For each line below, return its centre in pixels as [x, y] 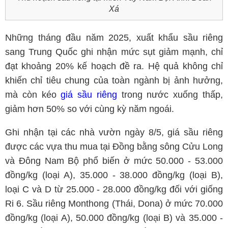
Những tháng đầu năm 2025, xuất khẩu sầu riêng [114, 38]
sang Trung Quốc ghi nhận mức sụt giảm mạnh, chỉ [114, 52]
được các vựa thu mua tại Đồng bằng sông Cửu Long [114, 147]
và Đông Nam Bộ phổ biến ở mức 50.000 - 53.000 [114, 161]
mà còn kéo [33, 95]
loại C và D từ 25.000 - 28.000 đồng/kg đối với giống [114, 189]
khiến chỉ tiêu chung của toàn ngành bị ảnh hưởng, [114, 80]
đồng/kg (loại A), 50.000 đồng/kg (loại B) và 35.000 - [114, 218]
